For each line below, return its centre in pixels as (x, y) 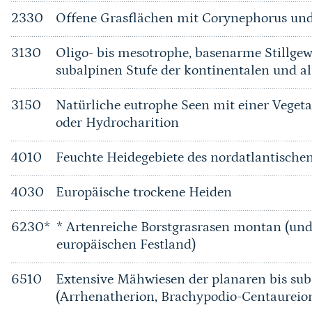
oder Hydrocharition (117, 123)
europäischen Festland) (126, 244)
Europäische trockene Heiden (143, 192)
